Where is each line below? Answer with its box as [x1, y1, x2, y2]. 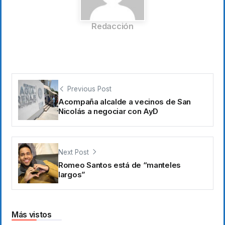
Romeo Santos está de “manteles [58, 160, 181, 170]
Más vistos [12, 209, 52, 219]
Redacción [91, 21, 134, 32]
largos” [58, 170, 85, 180]
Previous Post [67, 84, 111, 93]
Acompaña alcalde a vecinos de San [58, 97, 191, 107]
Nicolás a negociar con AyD [58, 106, 159, 117]
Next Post [58, 148, 89, 156]
